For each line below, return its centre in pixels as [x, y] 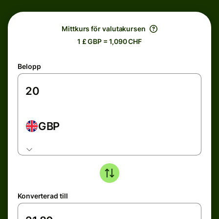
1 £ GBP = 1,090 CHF [109, 41]
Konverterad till [43, 196]
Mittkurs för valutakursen [104, 29]
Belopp [29, 66]
